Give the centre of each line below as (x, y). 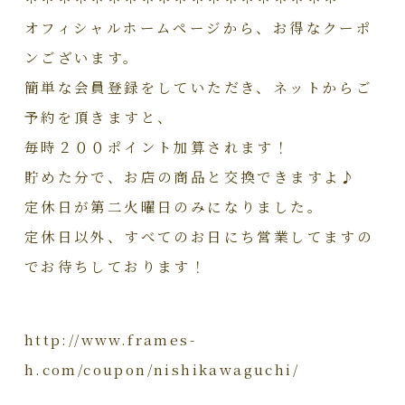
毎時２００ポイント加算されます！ (157, 147)
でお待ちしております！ (116, 266)
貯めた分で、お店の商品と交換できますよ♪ (190, 177)
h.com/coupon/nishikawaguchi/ (162, 369)
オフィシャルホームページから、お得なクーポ (198, 28)
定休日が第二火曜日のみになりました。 (174, 207)
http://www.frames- (110, 339)
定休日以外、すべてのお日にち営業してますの (199, 236)
